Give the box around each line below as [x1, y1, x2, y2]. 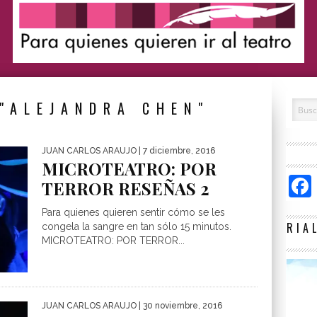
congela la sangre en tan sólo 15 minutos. [42, 221, 231, 232]
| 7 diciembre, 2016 [137, 146, 215, 156]
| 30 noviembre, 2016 [137, 301, 222, 311]
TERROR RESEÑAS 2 [42, 177, 209, 200]
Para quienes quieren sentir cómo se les [42, 207, 225, 218]
